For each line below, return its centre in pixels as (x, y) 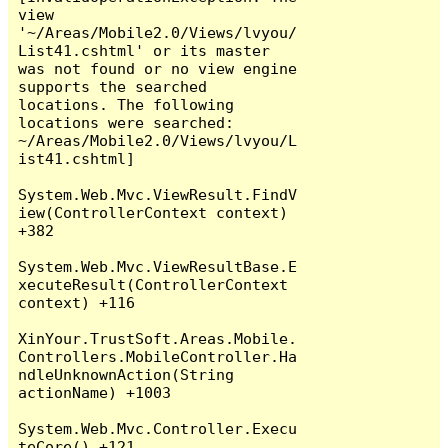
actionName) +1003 (95, 392)
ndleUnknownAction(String (126, 374)
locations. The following (126, 104)
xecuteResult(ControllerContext (153, 284)
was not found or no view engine (158, 68)
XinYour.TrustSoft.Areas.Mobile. (158, 338)
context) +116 (77, 302)
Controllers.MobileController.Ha (158, 356)
